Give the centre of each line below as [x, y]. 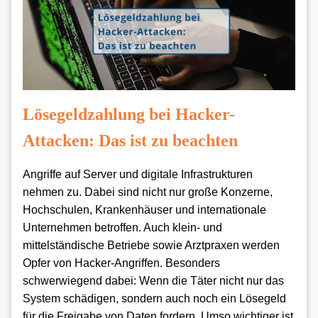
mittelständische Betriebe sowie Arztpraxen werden [151, 246]
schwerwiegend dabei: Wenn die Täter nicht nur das [153, 281]
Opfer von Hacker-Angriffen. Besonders [121, 263]
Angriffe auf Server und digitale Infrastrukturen [138, 175]
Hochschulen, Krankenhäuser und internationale [144, 210]
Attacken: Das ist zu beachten [130, 141]
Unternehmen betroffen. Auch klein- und [122, 228]
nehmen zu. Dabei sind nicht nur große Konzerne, [148, 192]
